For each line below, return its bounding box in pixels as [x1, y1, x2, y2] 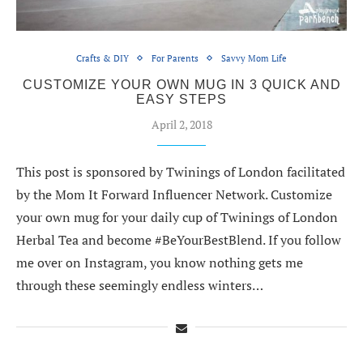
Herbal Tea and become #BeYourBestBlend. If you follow [16, 230, 341, 249]
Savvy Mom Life [221, 52, 287, 64]
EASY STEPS [136, 92, 227, 106]
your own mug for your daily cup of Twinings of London [16, 207, 338, 226]
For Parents [152, 52, 199, 64]
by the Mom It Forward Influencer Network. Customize [16, 185, 332, 203]
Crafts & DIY [76, 52, 129, 64]
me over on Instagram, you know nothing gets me [16, 253, 303, 271]
